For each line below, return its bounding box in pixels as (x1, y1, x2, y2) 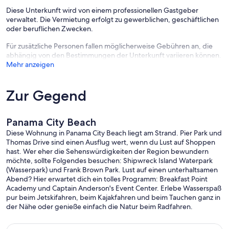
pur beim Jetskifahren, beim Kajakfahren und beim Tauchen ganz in (6, 193, 220, 202)
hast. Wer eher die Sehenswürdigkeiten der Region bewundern (6, 147, 209, 156)
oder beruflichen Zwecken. (6, 24, 93, 34)
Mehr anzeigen (6, 60, 54, 70)
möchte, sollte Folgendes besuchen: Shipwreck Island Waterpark (6, 156, 213, 166)
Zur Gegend (6, 87, 86, 105)
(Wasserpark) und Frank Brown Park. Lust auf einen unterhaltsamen (6, 165, 218, 175)
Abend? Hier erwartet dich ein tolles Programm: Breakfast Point (6, 174, 208, 184)
